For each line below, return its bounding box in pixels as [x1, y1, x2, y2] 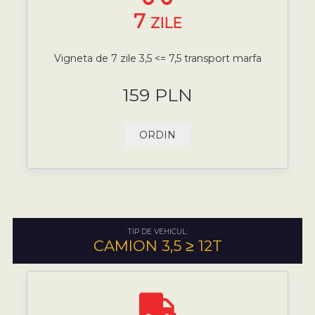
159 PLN [122, 84, 193, 105]
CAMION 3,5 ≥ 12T [93, 236, 222, 255]
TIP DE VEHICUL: [127, 226, 188, 236]
